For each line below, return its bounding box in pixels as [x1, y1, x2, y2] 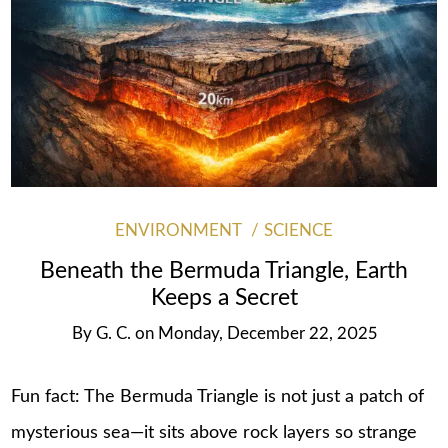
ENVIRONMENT [114, 222, 241, 239]
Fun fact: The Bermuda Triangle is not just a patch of [11, 387, 425, 406]
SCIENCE [264, 222, 334, 239]
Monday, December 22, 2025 [157, 326, 377, 343]
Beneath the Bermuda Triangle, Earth [40, 260, 408, 283]
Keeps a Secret [150, 287, 298, 310]
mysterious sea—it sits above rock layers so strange [11, 423, 418, 442]
